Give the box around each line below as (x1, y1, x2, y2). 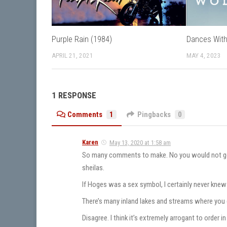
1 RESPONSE (52, 90, 96, 100)
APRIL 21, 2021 (52, 51, 93, 59)
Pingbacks (137, 110, 171, 120)
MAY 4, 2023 (186, 51, 221, 59)
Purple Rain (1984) (52, 34, 112, 44)
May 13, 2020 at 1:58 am (109, 139, 171, 147)
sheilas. (82, 163, 104, 173)
